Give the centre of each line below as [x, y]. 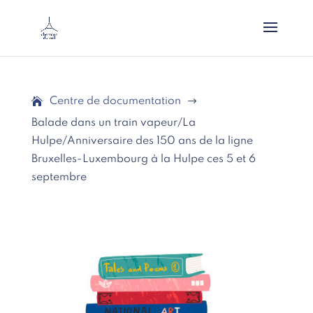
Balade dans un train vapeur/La [113, 123]
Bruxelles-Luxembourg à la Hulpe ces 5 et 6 [143, 159]
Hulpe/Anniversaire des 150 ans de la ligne [142, 141]
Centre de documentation [115, 101]
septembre [59, 177]
